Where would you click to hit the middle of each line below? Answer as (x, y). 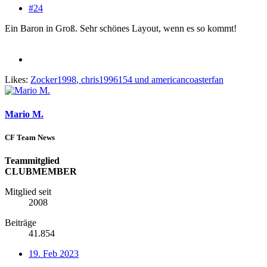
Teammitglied (32, 160)
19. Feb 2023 (54, 253)
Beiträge (21, 222)
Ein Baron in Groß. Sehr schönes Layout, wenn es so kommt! (121, 29)
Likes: (16, 80)
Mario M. (24, 114)
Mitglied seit (28, 191)
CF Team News (30, 137)
